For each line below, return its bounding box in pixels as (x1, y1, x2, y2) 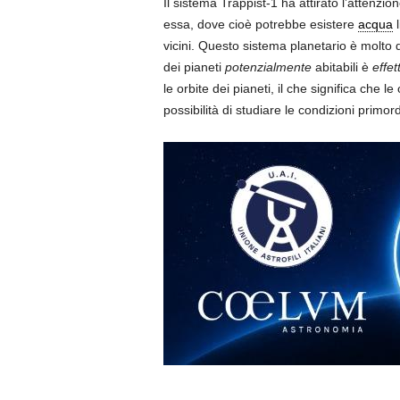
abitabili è (311, 60, 372, 75)
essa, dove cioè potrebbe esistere (162, 17, 358, 32)
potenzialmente (224, 60, 312, 75)
